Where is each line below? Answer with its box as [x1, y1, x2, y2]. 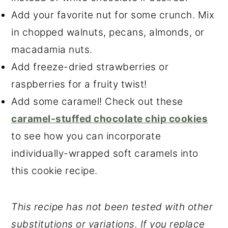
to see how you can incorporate [11, 130, 161, 142]
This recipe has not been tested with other [11, 201, 213, 213]
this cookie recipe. [11, 165, 98, 177]
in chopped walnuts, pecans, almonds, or [11, 26, 205, 39]
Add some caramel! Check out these [11, 96, 183, 108]
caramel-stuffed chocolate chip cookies [11, 113, 208, 125]
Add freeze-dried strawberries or [11, 61, 169, 73]
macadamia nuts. [11, 44, 93, 56]
